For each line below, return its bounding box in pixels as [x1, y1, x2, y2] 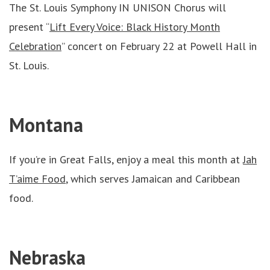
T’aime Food [9, 172, 66, 186]
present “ [9, 20, 49, 34]
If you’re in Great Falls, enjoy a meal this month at [9, 152, 243, 166]
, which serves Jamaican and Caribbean [66, 172, 240, 186]
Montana [9, 112, 83, 137]
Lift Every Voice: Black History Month [49, 20, 220, 34]
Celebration [9, 39, 61, 53]
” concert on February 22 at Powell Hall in [61, 39, 257, 53]
